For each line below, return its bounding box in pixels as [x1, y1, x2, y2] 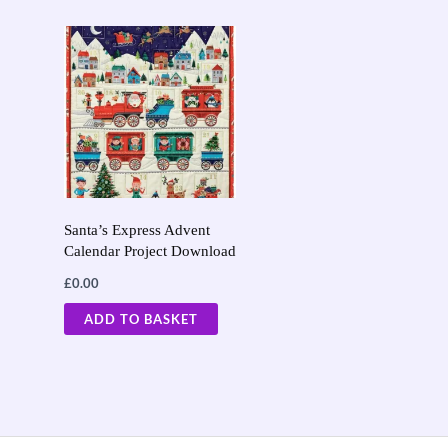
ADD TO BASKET [83, 310, 198, 327]
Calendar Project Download [63, 243, 236, 260]
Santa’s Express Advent [63, 222, 210, 239]
